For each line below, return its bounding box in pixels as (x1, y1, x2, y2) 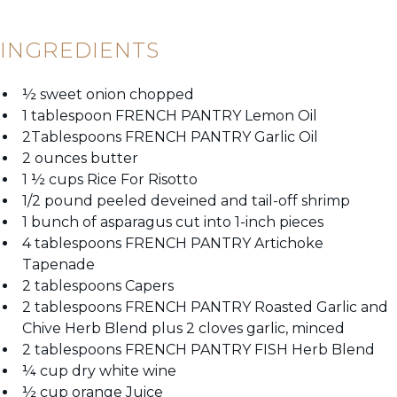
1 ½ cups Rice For (22, 171, 148, 189)
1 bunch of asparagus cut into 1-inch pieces (22, 214, 323, 231)
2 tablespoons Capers (22, 277, 174, 295)
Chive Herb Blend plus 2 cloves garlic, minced (22, 320, 345, 338)
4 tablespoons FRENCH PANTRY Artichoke (22, 235, 323, 253)
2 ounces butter (22, 150, 138, 167)
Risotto (148, 171, 198, 189)
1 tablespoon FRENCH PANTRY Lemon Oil (22, 107, 317, 125)
